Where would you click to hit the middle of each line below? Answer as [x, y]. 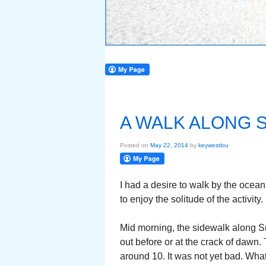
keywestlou [213, 145]
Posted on [135, 145]
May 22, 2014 [169, 145]
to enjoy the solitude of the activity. [191, 199]
